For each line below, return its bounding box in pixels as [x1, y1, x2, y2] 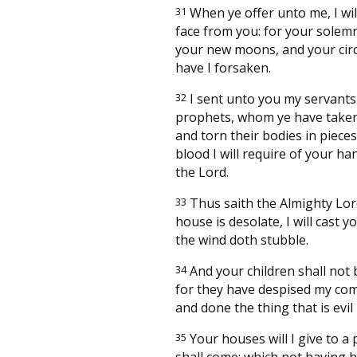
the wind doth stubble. [175, 230, 308, 249]
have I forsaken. [175, 58, 271, 76]
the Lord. [175, 163, 229, 181]
